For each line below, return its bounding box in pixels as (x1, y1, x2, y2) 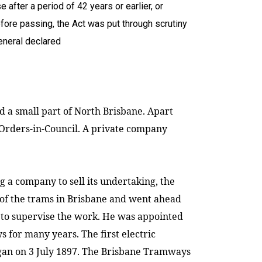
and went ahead (107, 192, 181, 205)
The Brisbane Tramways (82, 244, 191, 258)
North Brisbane (74, 104, 143, 118)
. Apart (143, 104, 173, 118)
